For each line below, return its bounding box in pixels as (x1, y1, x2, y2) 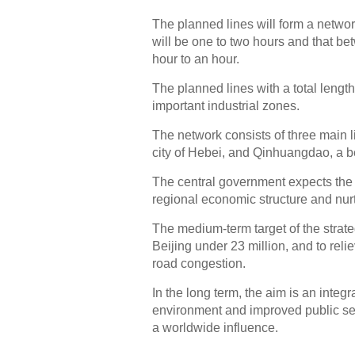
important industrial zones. (152, 99, 300, 113)
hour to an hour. (152, 52, 239, 66)
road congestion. (152, 257, 246, 270)
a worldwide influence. (152, 321, 278, 334)
